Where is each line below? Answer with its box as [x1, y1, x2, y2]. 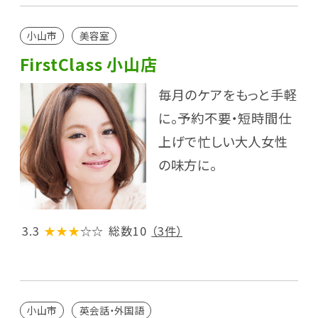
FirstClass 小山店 [19, 52, 158, 77]
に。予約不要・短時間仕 [158, 109, 292, 128]
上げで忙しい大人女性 [158, 132, 288, 151]
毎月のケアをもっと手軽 [158, 85, 297, 104]
